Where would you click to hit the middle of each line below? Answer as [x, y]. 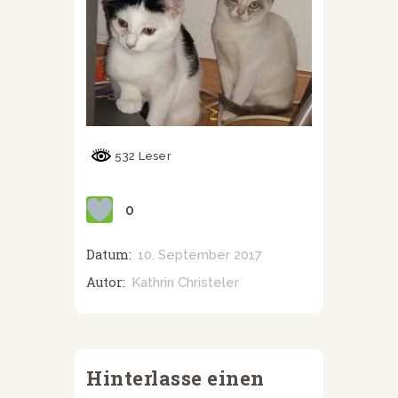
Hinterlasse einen [175, 378]
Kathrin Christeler [185, 283]
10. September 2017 [199, 255]
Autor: [106, 283]
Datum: [109, 255]
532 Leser [142, 156]
